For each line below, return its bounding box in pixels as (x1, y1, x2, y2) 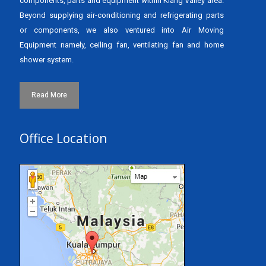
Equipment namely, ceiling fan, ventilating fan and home (20, 40, 224, 49)
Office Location (20, 130, 107, 147)
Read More (31, 91, 67, 99)
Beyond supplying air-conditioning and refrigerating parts (20, 11, 224, 20)
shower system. (20, 55, 74, 64)
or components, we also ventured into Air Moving (20, 26, 224, 34)
